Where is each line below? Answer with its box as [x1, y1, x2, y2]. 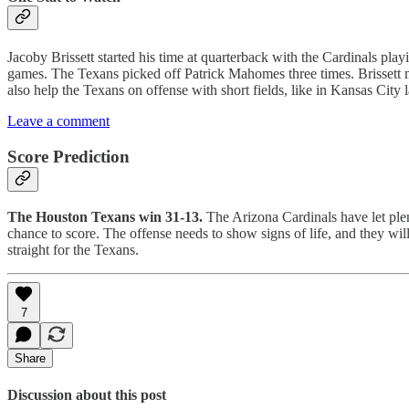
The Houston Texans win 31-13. [7, 208, 203, 225]
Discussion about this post [7, 386, 166, 403]
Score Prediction [7, 146, 130, 166]
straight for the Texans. [7, 241, 139, 257]
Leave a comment [7, 113, 110, 130]
